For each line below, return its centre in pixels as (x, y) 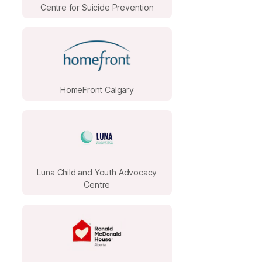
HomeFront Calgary (97, 89)
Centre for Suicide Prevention (97, 7)
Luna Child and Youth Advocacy (97, 172)
